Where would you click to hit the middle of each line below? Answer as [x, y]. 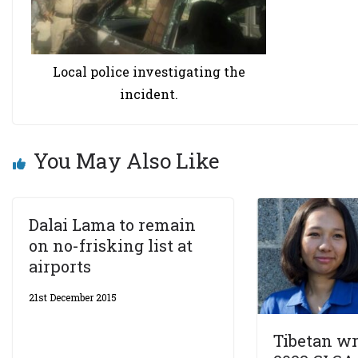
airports [60, 267]
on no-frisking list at [111, 246]
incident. [149, 94]
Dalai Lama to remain [112, 225]
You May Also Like [127, 161]
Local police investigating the [149, 72]
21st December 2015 [73, 298]
